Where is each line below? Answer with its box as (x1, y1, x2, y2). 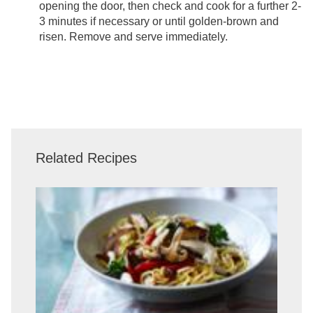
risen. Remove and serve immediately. (39, 30, 228, 43)
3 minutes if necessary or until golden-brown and (39, 15, 279, 27)
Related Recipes (35, 150, 137, 166)
